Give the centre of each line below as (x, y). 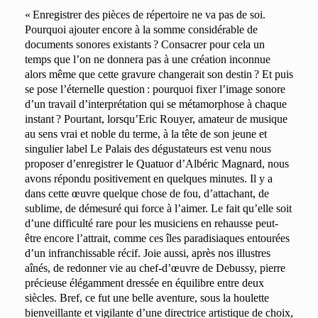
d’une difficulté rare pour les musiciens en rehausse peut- (152, 224)
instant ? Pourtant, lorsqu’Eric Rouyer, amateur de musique (156, 119)
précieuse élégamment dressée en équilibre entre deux (144, 283)
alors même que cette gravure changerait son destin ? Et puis (159, 75)
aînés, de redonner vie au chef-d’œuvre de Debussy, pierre (155, 268)
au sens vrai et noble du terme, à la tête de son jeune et (146, 134)
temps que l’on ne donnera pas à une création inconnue (148, 60)
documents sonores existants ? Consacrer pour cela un (145, 45)
